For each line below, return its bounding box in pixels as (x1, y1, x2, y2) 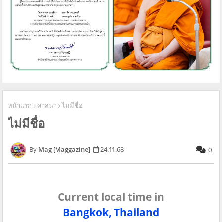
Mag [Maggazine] (38, 145, 90, 154)
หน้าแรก (8, 100, 32, 110)
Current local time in (58, 189, 164, 204)
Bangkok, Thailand (63, 205, 159, 219)
